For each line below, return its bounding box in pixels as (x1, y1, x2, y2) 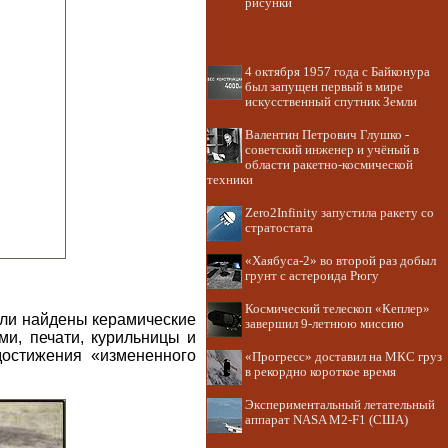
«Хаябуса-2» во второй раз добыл (245, 254, 436, 268)
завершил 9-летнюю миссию (245, 317, 404, 331)
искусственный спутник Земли (245, 95, 417, 109)
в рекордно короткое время (245, 365, 396, 379)
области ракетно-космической (245, 158, 413, 172)
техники (207, 173, 253, 187)
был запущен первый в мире (245, 80, 403, 94)
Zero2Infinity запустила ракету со (245, 206, 434, 220)
